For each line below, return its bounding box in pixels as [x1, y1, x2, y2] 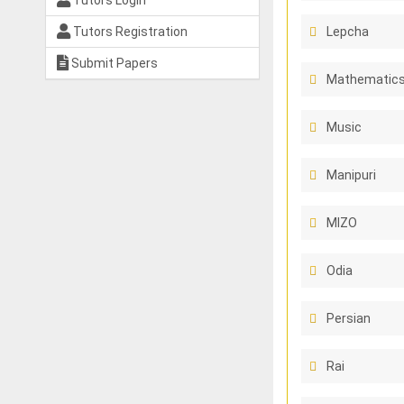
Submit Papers [69, 56, 158, 70]
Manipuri [326, 168, 376, 182]
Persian [326, 311, 371, 326]
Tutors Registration [70, 24, 188, 39]
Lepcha [326, 24, 369, 39]
